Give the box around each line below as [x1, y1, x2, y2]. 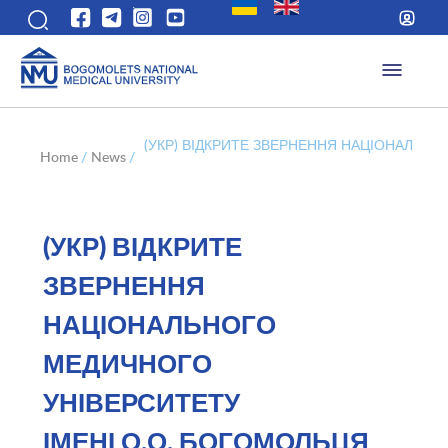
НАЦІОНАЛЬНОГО [42, 312, 276, 339]
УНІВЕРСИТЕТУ [42, 390, 240, 417]
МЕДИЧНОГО [42, 351, 212, 378]
